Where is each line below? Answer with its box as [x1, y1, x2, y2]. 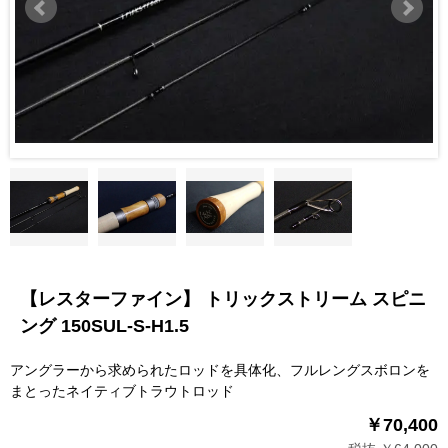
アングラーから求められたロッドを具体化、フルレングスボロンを [10, 361, 430, 378]
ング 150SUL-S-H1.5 [20, 315, 189, 336]
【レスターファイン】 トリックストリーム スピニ [20, 288, 426, 309]
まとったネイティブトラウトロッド [10, 382, 234, 399]
